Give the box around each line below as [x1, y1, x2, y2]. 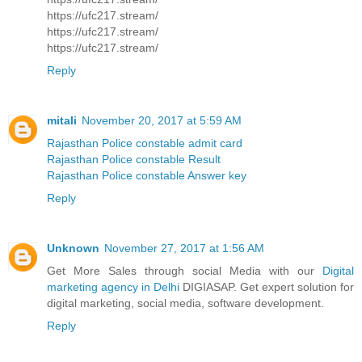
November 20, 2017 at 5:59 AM [82, 113, 242, 127]
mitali [47, 113, 77, 127]
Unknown [47, 241, 99, 255]
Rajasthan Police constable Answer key [47, 168, 246, 182]
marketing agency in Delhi [47, 280, 179, 293]
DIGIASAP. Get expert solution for [179, 280, 354, 293]
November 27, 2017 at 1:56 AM [104, 241, 264, 255]
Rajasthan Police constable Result [47, 152, 221, 166]
